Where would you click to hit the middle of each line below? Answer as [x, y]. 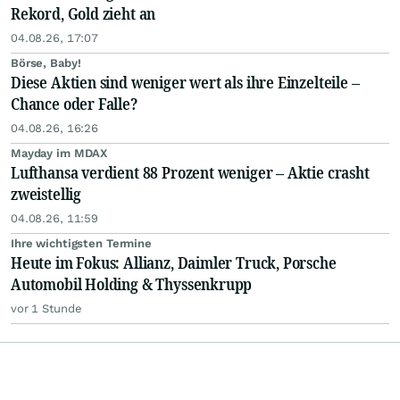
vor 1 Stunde [46, 309]
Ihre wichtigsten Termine [81, 244]
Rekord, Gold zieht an [83, 14]
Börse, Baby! [46, 63]
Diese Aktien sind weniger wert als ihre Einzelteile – [185, 83]
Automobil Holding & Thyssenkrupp [132, 284]
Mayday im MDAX [59, 154]
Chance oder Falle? [74, 104]
